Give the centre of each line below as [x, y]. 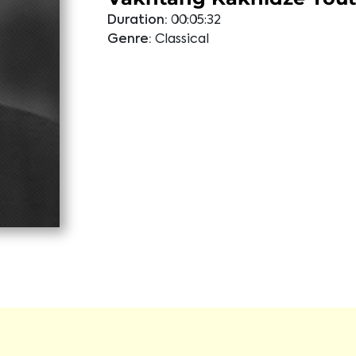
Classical [182, 40]
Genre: [129, 40]
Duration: [137, 21]
